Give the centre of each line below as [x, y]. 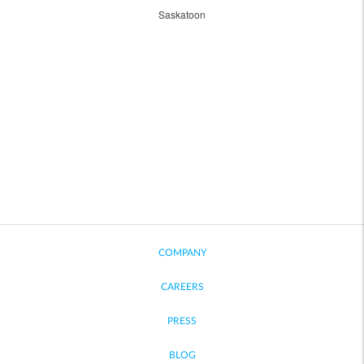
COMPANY [182, 253]
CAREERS [182, 287]
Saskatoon [182, 15]
